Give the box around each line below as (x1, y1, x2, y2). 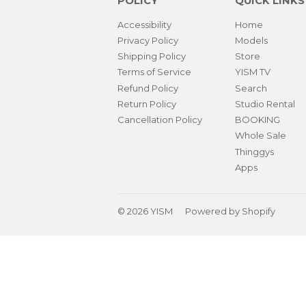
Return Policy (117, 98, 176, 109)
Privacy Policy (117, 34, 178, 46)
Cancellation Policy (117, 114, 202, 126)
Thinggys (234, 145, 274, 157)
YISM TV (234, 66, 270, 78)
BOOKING (234, 114, 280, 126)
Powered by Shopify (185, 205, 275, 217)
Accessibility (117, 18, 171, 30)
